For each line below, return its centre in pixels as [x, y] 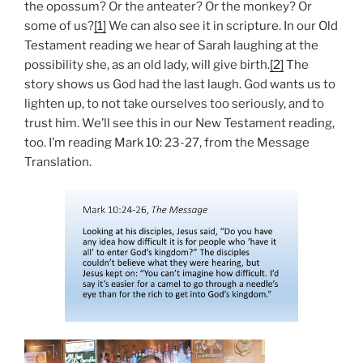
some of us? [59, 26]
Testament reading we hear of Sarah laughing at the [171, 46]
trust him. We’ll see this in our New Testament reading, [179, 124]
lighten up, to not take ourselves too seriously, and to [174, 104]
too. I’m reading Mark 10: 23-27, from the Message [167, 143]
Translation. [58, 162]
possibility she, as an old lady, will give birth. [147, 65]
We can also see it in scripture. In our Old [222, 26]
